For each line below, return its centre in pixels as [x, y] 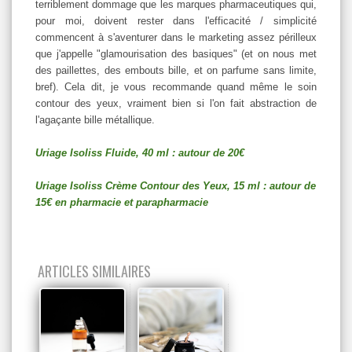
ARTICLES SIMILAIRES [94, 271]
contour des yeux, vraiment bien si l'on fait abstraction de [176, 103]
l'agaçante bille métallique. [97, 119]
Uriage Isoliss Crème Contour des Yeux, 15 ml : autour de [176, 185]
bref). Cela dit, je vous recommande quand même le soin [176, 86]
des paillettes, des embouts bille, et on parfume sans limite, [176, 70]
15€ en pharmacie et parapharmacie [123, 202]
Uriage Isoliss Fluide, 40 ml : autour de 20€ [140, 152]
